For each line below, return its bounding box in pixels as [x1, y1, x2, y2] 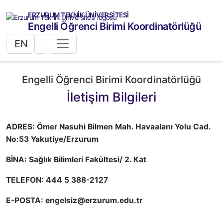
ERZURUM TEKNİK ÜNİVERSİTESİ [28, 11, 129, 19]
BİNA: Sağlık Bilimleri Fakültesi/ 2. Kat [6, 155, 146, 164]
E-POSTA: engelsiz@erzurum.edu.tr [6, 196, 142, 205]
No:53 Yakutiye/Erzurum [6, 134, 99, 144]
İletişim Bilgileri [67, 90, 156, 105]
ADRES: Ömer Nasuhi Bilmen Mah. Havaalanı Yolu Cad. [6, 122, 211, 131]
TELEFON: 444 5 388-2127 [6, 175, 108, 185]
